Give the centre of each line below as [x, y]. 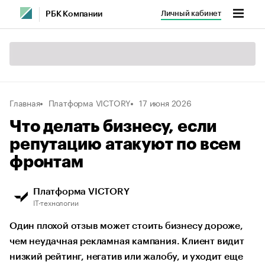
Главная [25, 102]
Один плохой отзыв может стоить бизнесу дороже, [126, 226]
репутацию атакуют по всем [125, 144]
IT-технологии [56, 202]
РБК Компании [74, 14]
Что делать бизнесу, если [114, 127]
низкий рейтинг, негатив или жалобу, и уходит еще [126, 257]
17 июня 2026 [165, 102]
